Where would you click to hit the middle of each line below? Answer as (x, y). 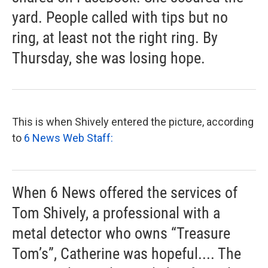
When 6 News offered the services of (125, 193)
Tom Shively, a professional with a (116, 213)
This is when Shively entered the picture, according (133, 122)
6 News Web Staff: (68, 138)
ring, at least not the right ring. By (115, 38)
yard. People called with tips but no (120, 17)
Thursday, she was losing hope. (109, 58)
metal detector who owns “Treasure (121, 233)
